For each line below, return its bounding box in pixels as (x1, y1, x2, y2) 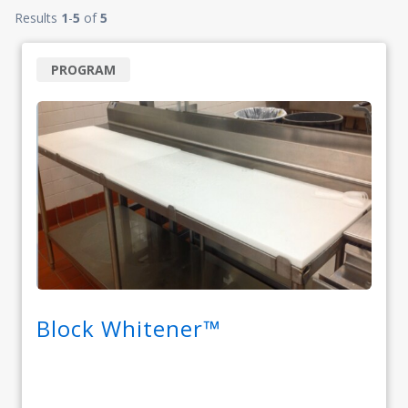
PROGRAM (51, 61, 116, 78)
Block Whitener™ (36, 312, 220, 343)
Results (15, 9, 61, 26)
